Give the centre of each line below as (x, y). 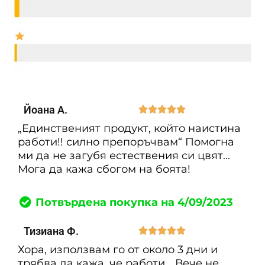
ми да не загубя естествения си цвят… (124, 155)
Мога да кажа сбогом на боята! (104, 169)
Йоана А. (46, 109)
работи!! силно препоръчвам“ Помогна (126, 142)
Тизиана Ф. (51, 231)
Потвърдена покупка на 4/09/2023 (134, 202)
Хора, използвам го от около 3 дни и (118, 250)
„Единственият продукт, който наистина (129, 128)
